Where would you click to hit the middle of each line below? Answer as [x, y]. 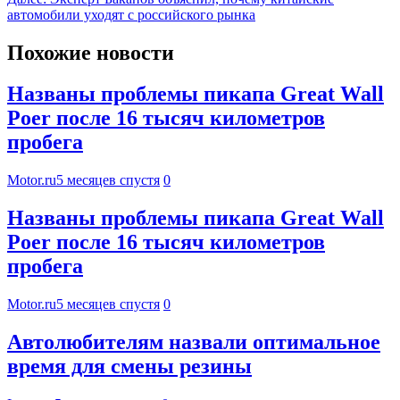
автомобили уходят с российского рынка [131, 14]
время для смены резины [129, 367]
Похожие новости [91, 52]
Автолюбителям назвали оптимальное [194, 342]
